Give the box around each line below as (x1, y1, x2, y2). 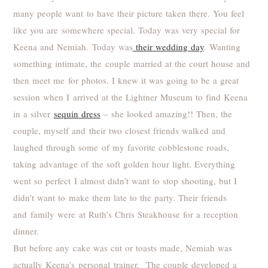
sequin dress (53, 107, 100, 120)
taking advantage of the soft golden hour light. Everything (13, 157, 235, 170)
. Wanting (203, 40, 240, 53)
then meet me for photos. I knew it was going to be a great (13, 74, 239, 86)
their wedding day (132, 40, 204, 53)
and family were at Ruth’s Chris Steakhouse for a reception (13, 208, 238, 220)
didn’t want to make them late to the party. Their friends (13, 191, 227, 203)
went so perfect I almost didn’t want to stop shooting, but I (13, 174, 237, 187)
